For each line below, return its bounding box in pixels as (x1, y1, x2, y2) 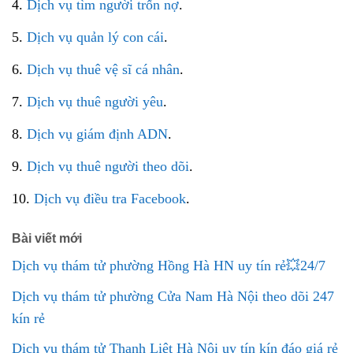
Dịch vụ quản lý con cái (27, 29, 164, 45)
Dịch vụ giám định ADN (27, 126, 168, 142)
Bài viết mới (12, 232, 82, 245)
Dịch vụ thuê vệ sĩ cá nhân (27, 61, 180, 77)
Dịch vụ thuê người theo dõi (27, 158, 189, 174)
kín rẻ (12, 310, 45, 326)
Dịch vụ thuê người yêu (27, 94, 163, 110)
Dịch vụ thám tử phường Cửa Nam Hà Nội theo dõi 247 (12, 288, 334, 304)
